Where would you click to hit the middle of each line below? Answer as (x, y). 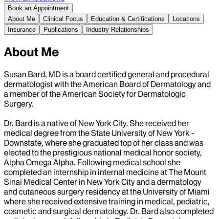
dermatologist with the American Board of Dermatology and (107, 84)
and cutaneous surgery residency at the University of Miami (107, 191)
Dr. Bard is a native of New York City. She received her (97, 123)
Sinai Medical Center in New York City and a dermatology (103, 182)
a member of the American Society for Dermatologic (95, 94)
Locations (186, 19)
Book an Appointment (38, 8)
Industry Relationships (118, 29)
